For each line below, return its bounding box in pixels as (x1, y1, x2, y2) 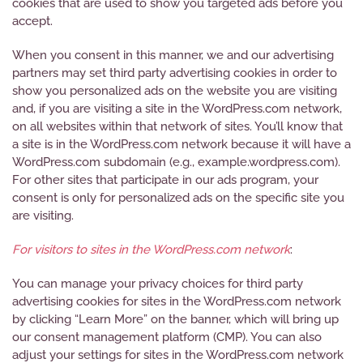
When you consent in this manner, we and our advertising (12, 48, 334, 62)
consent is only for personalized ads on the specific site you (12, 190, 344, 205)
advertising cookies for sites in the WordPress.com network (12, 294, 341, 309)
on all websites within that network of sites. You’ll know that (12, 119, 343, 134)
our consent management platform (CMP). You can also (12, 330, 322, 344)
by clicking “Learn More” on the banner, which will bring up (12, 312, 339, 327)
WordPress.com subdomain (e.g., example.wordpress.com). (12, 155, 340, 169)
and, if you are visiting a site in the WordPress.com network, (12, 101, 342, 116)
